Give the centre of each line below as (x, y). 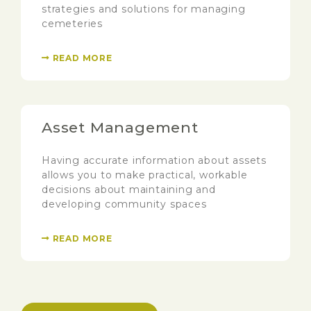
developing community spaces (124, 204)
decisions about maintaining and (129, 190)
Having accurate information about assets (154, 161)
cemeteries (73, 24)
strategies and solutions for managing (144, 9)
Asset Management (120, 128)
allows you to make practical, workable (145, 175)
